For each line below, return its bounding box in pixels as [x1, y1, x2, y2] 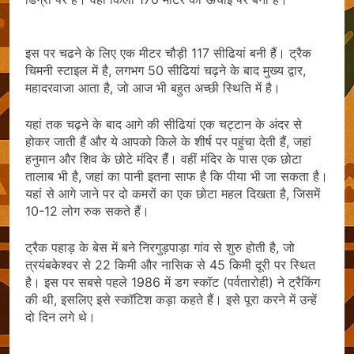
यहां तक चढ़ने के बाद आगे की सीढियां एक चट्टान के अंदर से [25, 115, 302, 132]
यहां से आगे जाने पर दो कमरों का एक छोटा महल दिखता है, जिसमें [25, 185, 320, 201]
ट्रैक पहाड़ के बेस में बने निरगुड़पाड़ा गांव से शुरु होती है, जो [25, 239, 295, 255]
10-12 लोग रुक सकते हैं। [25, 202, 149, 219]
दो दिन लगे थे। [25, 308, 96, 325]
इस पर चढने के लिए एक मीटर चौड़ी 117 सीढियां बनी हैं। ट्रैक [25, 44, 311, 61]
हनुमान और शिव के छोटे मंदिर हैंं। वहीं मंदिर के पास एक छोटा [25, 150, 302, 167]
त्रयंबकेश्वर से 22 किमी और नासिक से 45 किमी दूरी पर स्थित [25, 256, 315, 273]
